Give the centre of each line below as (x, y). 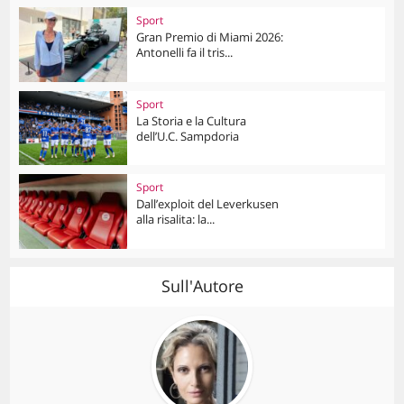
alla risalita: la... (176, 220)
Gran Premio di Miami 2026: (210, 37)
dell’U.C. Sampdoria (188, 136)
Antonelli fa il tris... (185, 52)
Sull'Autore (202, 286)
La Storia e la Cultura (192, 120)
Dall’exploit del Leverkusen (208, 204)
